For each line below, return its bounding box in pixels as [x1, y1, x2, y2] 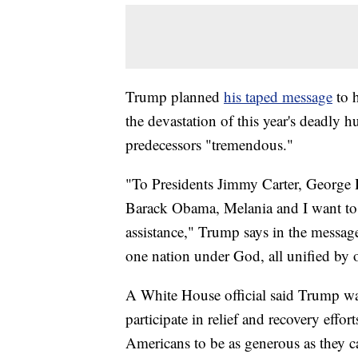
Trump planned [125, 86, 224, 107]
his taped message [224, 86, 332, 107]
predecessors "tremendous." [125, 134, 293, 155]
